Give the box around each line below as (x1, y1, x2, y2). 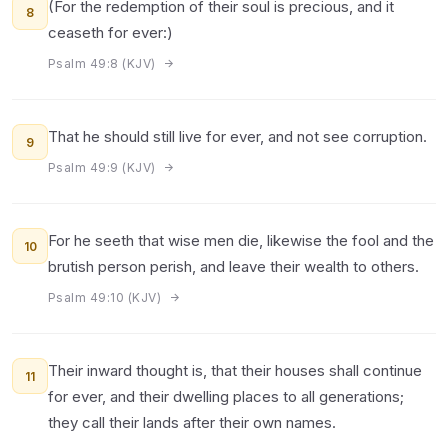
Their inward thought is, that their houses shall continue (48, 361, 422, 380)
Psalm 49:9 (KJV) (48, 160, 160, 175)
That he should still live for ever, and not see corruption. (48, 127, 427, 146)
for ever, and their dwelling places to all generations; (48, 387, 404, 406)
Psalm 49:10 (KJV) (48, 290, 165, 305)
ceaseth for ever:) (48, 23, 173, 42)
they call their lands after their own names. (48, 413, 336, 432)
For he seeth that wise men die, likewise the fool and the (48, 231, 434, 250)
